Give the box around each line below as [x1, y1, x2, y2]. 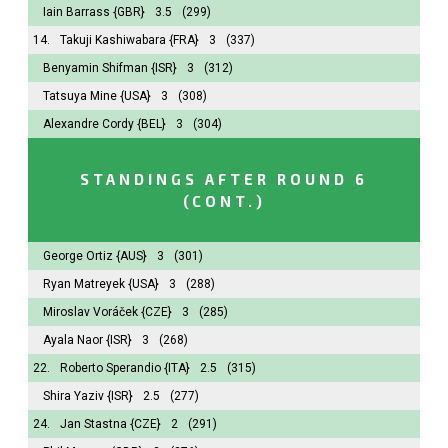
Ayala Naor [43, 332, 103, 347]
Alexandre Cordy [43, 116, 134, 131]
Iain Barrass [43, 4, 110, 19]
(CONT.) [182, 191, 266, 210]
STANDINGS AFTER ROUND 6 [80, 169, 368, 188]
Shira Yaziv [43, 388, 104, 403]
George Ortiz [43, 248, 113, 263]
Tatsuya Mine [43, 88, 117, 103]
